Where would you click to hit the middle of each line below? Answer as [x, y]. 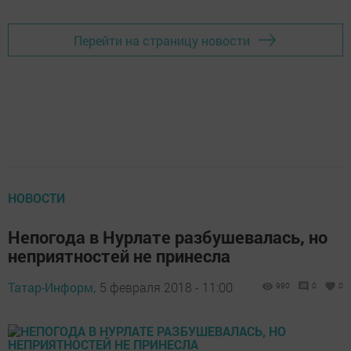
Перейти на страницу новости [162, 40]
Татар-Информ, [52, 288]
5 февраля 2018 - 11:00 [166, 288]
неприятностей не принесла [119, 256]
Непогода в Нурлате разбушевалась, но [168, 237]
